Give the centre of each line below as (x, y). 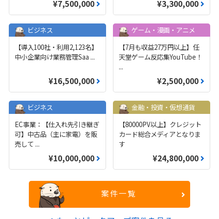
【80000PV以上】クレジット (160, 124)
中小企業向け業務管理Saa (53, 57)
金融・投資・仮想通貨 (163, 107)
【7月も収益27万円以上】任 (159, 47)
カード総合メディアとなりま (160, 134)
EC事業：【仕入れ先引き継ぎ (57, 124)
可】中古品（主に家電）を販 (56, 134)
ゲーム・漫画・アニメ (163, 30)
